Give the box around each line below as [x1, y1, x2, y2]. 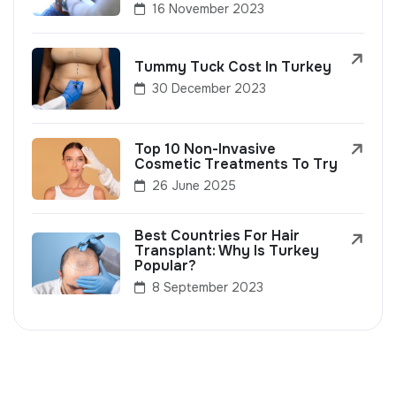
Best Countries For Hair [134, 226, 300, 246]
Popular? [134, 256, 196, 276]
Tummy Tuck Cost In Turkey [134, 57, 331, 76]
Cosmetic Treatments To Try [134, 155, 338, 174]
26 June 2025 [148, 178, 236, 194]
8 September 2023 [148, 279, 263, 296]
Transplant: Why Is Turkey [134, 241, 319, 261]
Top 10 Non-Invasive [134, 140, 276, 159]
